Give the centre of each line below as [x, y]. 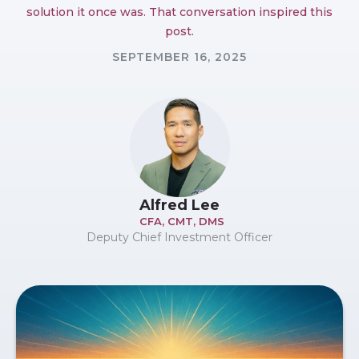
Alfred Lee [179, 205]
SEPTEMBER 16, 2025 [179, 57]
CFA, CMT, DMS [182, 221]
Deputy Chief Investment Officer [179, 237]
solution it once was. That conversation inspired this [179, 12]
